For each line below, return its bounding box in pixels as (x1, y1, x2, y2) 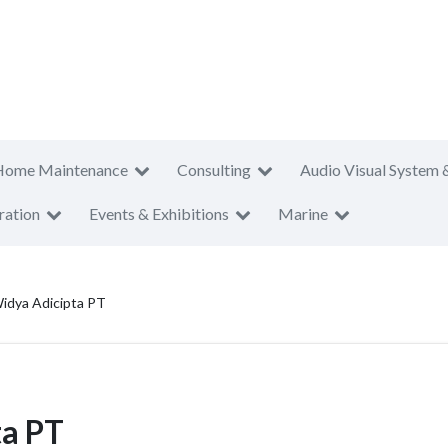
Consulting (177, 160, 251, 179)
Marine (278, 204, 328, 223)
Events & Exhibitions (89, 204, 229, 223)
